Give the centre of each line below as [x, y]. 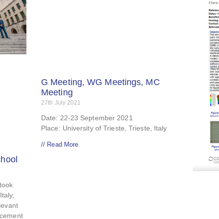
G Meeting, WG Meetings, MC [100, 82]
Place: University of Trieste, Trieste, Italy [104, 128]
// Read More [60, 145]
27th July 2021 [61, 103]
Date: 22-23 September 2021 [87, 118]
